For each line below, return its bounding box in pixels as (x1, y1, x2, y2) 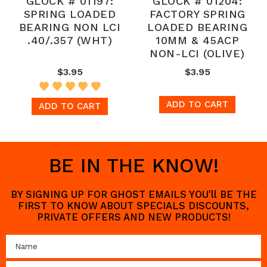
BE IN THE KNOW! (48, 153, 219, 177)
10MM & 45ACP (156, 34, 239, 46)
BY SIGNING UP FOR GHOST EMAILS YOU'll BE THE (10, 188, 257, 200)
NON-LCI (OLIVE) (150, 47, 245, 60)
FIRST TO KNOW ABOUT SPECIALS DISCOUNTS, (18, 200, 249, 212)
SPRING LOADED (23, 8, 116, 20)
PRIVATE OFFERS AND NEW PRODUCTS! (36, 211, 231, 223)
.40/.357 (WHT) (27, 34, 112, 46)
